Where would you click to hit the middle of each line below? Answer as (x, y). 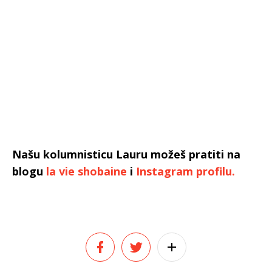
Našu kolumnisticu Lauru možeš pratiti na (126, 154)
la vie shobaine (87, 171)
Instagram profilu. (187, 171)
